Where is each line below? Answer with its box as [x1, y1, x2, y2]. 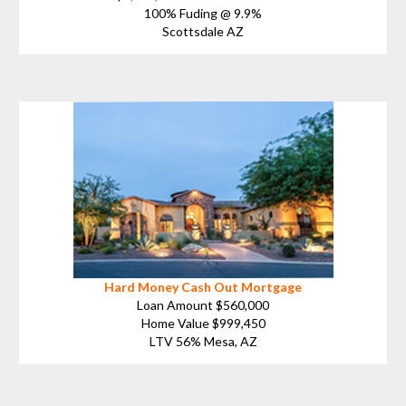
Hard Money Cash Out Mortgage [104, 278, 302, 295]
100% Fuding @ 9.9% [144, 5, 262, 21]
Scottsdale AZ [162, 23, 244, 39]
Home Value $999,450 [140, 314, 266, 331]
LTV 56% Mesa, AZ [149, 333, 257, 349]
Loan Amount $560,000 [137, 296, 269, 313]
